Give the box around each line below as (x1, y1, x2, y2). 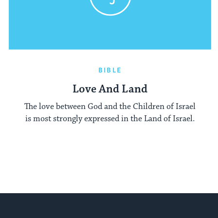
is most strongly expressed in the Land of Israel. (25, 113, 195, 125)
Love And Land (73, 82, 147, 96)
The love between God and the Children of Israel (24, 101, 196, 112)
